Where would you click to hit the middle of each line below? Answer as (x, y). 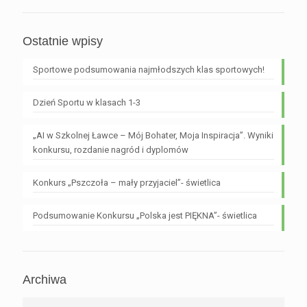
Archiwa (45, 280)
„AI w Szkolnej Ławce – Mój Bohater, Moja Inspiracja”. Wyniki (153, 136)
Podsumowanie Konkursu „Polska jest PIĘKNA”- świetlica (145, 216)
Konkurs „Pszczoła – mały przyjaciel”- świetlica (127, 183)
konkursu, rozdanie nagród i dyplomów (111, 150)
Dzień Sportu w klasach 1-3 (87, 103)
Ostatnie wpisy (63, 41)
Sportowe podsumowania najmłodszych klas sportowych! (149, 70)
